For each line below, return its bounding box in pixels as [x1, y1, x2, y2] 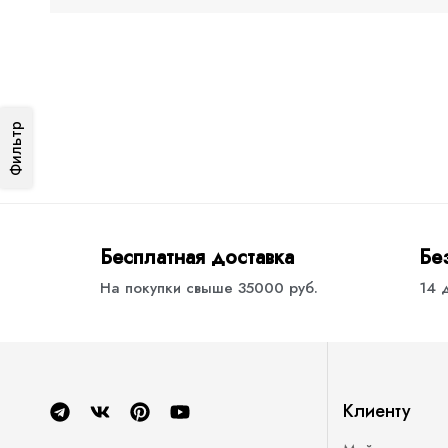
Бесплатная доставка [100, 243, 294, 272]
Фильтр [7, 120, 24, 176]
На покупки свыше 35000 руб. [100, 277, 318, 299]
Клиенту [343, 398, 412, 424]
